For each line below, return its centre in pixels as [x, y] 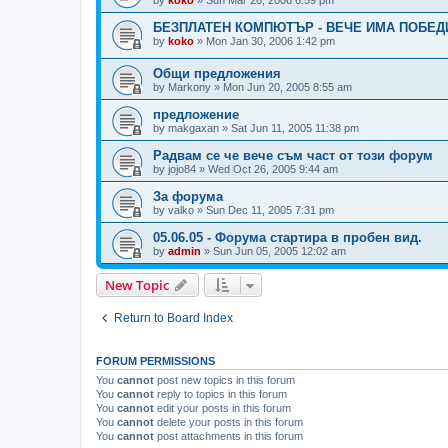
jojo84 [182, 169]
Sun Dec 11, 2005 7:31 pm [270, 210]
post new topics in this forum [224, 380]
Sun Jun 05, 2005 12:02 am [279, 251]
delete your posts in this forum [228, 422]
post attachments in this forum [228, 436]
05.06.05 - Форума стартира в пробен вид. [287, 238]
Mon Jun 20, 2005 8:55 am [287, 87]
